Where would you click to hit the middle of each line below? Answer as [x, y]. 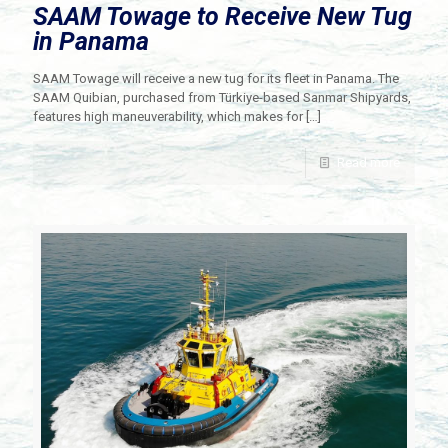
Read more [368, 163]
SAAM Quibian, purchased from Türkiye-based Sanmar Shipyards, [222, 98]
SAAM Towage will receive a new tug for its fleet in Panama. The [216, 79]
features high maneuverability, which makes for [168, 117]
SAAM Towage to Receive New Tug [222, 17]
